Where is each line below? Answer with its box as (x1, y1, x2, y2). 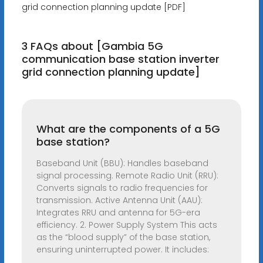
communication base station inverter (21, 52, 220, 67)
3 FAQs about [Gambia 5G (21, 39, 163, 54)
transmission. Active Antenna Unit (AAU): (36, 194, 203, 207)
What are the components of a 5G (36, 122, 220, 137)
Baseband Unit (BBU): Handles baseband (36, 157, 208, 170)
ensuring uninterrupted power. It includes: (36, 244, 209, 256)
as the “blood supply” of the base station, (36, 231, 210, 244)
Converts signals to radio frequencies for (36, 182, 208, 194)
